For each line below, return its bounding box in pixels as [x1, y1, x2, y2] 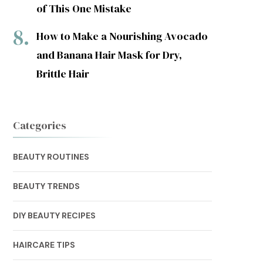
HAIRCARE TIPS [12, 240, 75, 250]
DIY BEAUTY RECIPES [12, 210, 96, 221]
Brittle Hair [36, 66, 89, 81]
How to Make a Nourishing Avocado [36, 29, 208, 43]
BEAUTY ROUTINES [12, 151, 89, 162]
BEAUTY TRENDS [12, 181, 80, 191]
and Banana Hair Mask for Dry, [36, 48, 182, 62]
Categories [12, 118, 66, 133]
